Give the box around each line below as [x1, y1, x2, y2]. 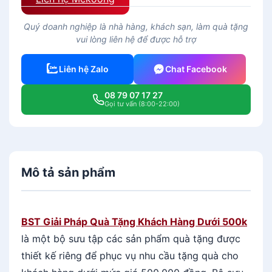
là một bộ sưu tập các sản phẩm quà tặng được [21, 232, 240, 245]
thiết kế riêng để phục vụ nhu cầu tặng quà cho [21, 249, 239, 262]
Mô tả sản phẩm [21, 165, 115, 180]
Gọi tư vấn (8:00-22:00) [104, 100, 180, 109]
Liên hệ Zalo [58, 64, 109, 75]
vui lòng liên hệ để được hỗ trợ [76, 33, 196, 44]
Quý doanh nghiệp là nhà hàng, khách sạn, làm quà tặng [24, 21, 248, 32]
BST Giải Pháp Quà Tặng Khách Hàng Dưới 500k [21, 215, 247, 228]
